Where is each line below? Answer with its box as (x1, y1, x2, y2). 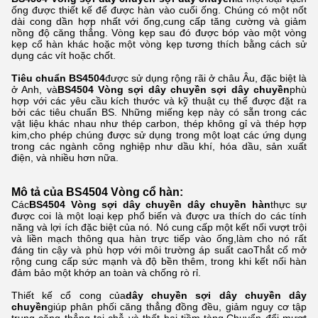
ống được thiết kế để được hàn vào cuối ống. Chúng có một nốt (11, 4, 307, 16)
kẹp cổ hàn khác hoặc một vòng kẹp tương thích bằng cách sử (11, 38, 307, 50)
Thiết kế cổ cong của (11, 290, 126, 301)
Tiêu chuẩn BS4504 (11, 72, 105, 84)
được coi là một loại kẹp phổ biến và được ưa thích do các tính (11, 210, 307, 221)
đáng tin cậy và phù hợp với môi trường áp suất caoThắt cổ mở (11, 244, 307, 256)
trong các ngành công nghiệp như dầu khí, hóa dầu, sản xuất (11, 141, 307, 152)
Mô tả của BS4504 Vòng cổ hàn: (11, 186, 183, 198)
